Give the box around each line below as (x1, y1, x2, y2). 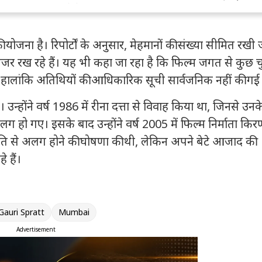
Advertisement (16, 225, 56, 234)
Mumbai (58, 206, 89, 218)
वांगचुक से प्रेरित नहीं (9, 2, 84, 16)
